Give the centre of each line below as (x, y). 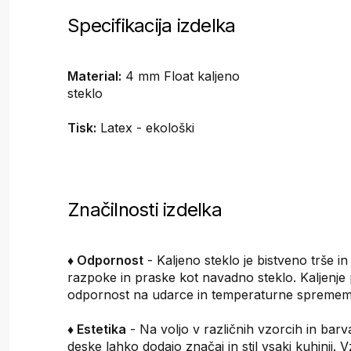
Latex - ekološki (146, 128)
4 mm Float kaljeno (181, 76)
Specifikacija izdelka (152, 26)
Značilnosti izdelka (145, 209)
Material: (95, 76)
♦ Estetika (97, 329)
